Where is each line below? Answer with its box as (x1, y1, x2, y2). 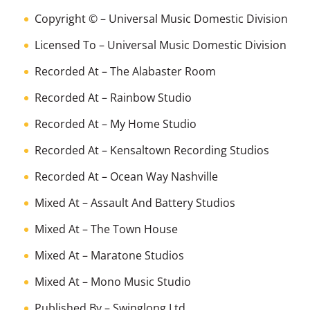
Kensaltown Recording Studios (110, 142, 269, 158)
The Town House (91, 221, 178, 237)
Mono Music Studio (91, 273, 191, 289)
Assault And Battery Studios (91, 194, 235, 210)
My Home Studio (110, 116, 197, 131)
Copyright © (35, 10, 98, 26)
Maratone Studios (91, 247, 184, 263)
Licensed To (35, 37, 96, 53)
